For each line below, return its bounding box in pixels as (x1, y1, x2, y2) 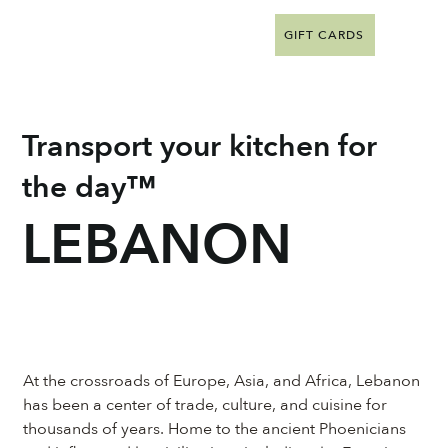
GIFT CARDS (284, 27, 364, 43)
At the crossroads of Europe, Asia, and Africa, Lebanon (22, 369, 420, 392)
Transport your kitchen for (22, 125, 378, 167)
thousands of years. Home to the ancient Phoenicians (22, 417, 406, 440)
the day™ (22, 166, 157, 208)
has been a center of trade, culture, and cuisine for (22, 393, 387, 416)
